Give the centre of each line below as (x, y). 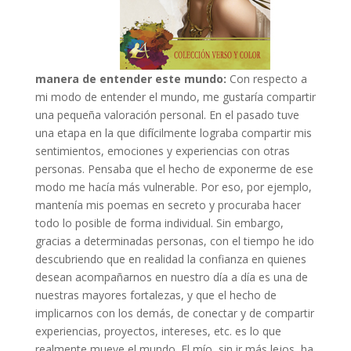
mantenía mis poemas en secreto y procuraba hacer (168, 204)
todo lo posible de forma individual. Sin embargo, (159, 223)
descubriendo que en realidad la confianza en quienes (170, 259)
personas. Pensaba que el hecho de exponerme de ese (174, 168)
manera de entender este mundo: (132, 78)
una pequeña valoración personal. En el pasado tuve (167, 114)
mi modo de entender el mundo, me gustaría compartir (175, 96)
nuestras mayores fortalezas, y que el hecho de (156, 295)
